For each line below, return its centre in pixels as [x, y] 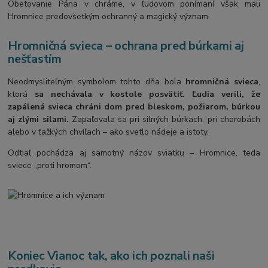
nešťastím [35, 59]
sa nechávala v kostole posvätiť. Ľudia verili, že [147, 94]
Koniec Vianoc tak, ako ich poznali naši [111, 255]
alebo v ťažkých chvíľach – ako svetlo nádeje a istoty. [109, 132]
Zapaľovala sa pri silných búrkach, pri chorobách [164, 119]
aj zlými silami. [38, 119]
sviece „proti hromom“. [50, 165]
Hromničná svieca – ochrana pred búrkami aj [126, 45]
